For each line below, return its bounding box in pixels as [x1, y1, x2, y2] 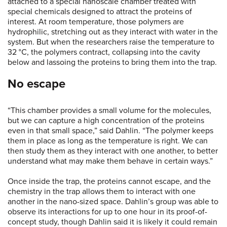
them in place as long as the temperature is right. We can [8, 136, 208, 146]
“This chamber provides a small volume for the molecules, [8, 105, 211, 116]
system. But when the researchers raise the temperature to [8, 37, 214, 48]
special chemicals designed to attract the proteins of [8, 7, 192, 17]
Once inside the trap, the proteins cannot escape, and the [8, 176, 211, 187]
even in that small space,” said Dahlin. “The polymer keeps [8, 126, 213, 136]
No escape [8, 77, 65, 92]
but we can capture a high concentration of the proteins [8, 116, 204, 126]
